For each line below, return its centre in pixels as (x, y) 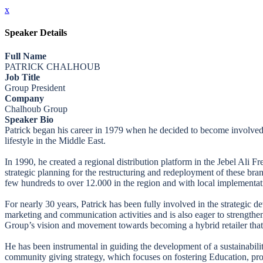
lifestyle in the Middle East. (55, 140)
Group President (35, 87)
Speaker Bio (29, 119)
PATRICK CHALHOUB (53, 66)
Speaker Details (36, 33)
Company (24, 98)
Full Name (26, 56)
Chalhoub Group (36, 109)
